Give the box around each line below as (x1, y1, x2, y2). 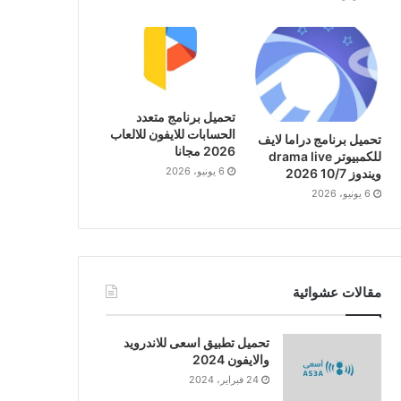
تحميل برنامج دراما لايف (257, 131, 381, 147)
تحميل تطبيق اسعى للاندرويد (123, 334, 269, 350)
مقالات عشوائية (292, 283, 381, 301)
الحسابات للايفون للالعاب (109, 126, 235, 142)
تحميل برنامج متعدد (135, 109, 235, 125)
